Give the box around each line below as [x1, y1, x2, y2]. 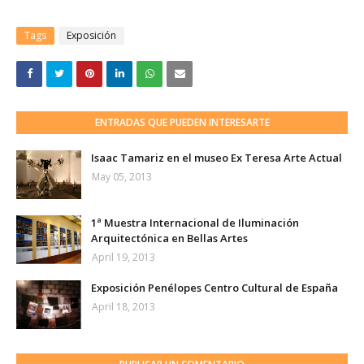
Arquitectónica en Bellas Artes [91, 231, 248, 245]
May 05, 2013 [92, 170, 152, 184]
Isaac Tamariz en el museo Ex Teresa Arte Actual [91, 150, 342, 165]
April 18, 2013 [92, 300, 155, 314]
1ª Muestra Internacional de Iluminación [91, 215, 299, 230]
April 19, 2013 [92, 250, 155, 264]
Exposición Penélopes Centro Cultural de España [91, 280, 338, 295]
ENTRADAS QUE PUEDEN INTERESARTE [94, 115, 270, 129]
